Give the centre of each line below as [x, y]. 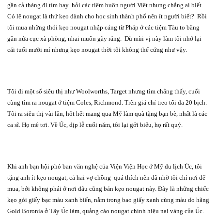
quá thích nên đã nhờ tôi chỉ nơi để [160, 177]
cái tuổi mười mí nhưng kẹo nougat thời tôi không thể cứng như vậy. [97, 49]
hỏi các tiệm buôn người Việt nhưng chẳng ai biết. [137, 5]
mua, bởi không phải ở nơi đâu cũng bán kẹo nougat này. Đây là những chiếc [108, 188]
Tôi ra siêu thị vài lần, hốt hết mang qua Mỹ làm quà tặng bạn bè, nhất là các [107, 113]
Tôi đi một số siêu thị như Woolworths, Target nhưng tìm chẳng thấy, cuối [104, 91]
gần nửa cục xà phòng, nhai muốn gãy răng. [64, 38]
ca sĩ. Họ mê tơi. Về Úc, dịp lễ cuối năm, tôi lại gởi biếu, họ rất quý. [95, 124]
